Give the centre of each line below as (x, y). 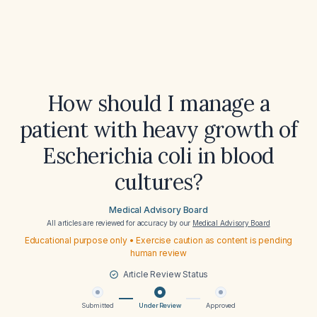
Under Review (160, 305)
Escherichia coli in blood (158, 156)
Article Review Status (166, 274)
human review (158, 253)
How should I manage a (158, 103)
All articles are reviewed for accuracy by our (120, 223)
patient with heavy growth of (158, 129)
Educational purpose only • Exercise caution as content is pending (158, 240)
